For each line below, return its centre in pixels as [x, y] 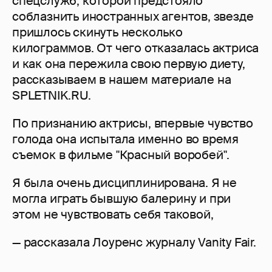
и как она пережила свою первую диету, [129, 64]
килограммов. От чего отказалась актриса [136, 48]
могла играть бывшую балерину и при [122, 199]
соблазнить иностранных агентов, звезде [133, 17]
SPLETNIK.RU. [52, 96]
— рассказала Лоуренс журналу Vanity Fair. [134, 243]
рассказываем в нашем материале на [122, 80]
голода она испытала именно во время [125, 139]
